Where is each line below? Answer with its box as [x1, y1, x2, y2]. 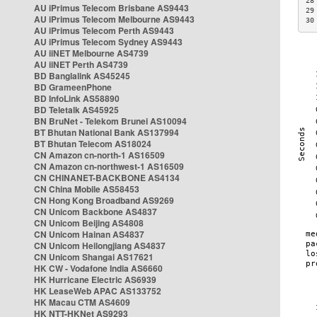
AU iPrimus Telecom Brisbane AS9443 [34, 1, 189, 14]
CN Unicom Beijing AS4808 [34, 217, 144, 229]
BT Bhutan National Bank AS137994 [34, 126, 179, 139]
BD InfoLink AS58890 [34, 92, 120, 105]
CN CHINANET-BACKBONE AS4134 [34, 171, 180, 184]
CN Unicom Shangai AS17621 [34, 250, 154, 263]
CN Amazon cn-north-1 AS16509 [34, 149, 165, 161]
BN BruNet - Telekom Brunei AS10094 [34, 115, 187, 127]
